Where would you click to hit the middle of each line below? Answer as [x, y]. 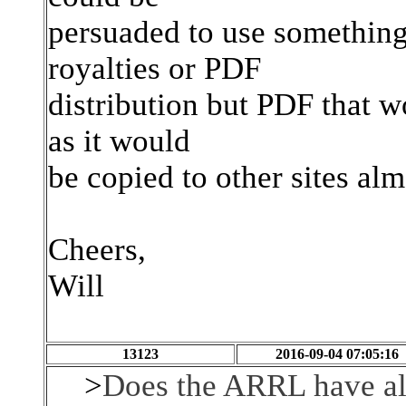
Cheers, [97, 250]
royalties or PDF [155, 68]
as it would [119, 141]
